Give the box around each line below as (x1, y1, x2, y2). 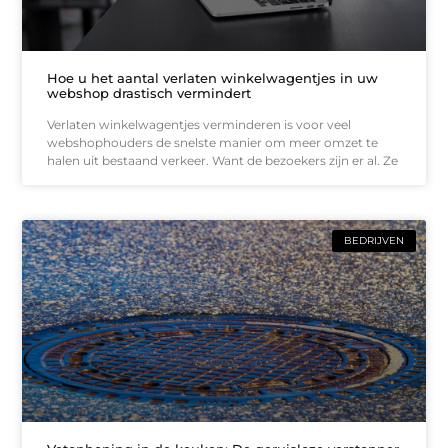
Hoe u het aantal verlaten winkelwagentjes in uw (47, 70, 379, 87)
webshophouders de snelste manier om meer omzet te (47, 135, 379, 151)
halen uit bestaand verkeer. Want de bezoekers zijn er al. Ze (47, 153, 399, 169)
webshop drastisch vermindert (47, 85, 252, 102)
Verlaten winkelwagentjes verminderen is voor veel (47, 117, 352, 133)
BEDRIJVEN (343, 234, 404, 248)
